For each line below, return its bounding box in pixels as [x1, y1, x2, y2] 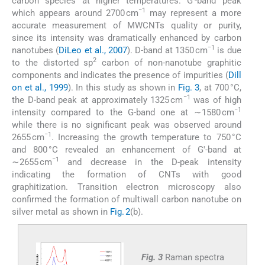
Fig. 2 [110, 206, 130, 217]
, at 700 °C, [199, 82, 241, 93]
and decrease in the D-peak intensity [59, 156, 241, 167]
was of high [190, 94, 241, 105]
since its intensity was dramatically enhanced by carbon [12, 32, 241, 43]
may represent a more [145, 7, 241, 18]
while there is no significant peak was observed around [12, 119, 241, 130]
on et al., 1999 [12, 82, 68, 93]
